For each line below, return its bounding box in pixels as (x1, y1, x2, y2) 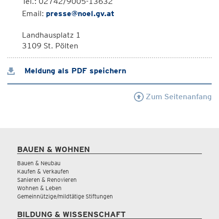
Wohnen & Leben (17, 184, 62, 192)
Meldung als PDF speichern (22, 66, 126, 75)
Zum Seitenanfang (144, 92, 212, 101)
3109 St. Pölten (22, 41, 78, 50)
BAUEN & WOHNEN (17, 145, 90, 154)
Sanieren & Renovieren (17, 176, 77, 183)
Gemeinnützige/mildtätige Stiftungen (17, 193, 113, 200)
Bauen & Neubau (17, 159, 61, 167)
